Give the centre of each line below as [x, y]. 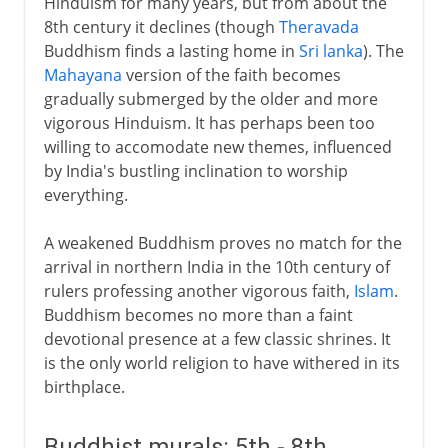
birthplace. [84, 386]
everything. [85, 194]
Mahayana [82, 74]
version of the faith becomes [231, 74]
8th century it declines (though [161, 26]
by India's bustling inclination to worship [195, 170]
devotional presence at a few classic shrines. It [217, 338]
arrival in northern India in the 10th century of [216, 266]
